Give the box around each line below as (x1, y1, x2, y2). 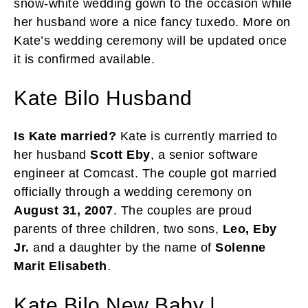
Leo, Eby (222, 221, 277, 236)
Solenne (215, 240, 266, 254)
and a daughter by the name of (29, 240, 215, 254)
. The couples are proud (113, 203, 252, 217)
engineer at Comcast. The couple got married (14, 166, 277, 180)
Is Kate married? (14, 129, 120, 143)
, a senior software (150, 147, 258, 162)
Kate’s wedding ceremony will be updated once (14, 33, 287, 47)
